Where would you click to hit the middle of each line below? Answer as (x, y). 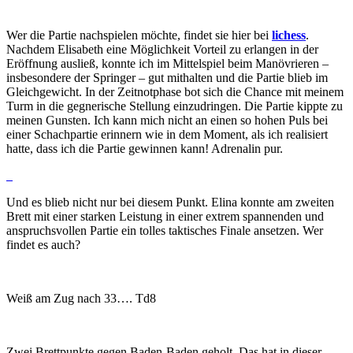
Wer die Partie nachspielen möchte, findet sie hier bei (139, 35)
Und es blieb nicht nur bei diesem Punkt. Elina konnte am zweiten (170, 202)
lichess (289, 35)
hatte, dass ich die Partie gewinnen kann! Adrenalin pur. (145, 148)
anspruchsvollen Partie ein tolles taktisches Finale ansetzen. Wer (165, 230)
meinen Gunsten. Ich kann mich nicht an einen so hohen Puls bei (167, 120)
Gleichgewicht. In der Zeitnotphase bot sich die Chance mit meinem (175, 91)
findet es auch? (43, 244)
